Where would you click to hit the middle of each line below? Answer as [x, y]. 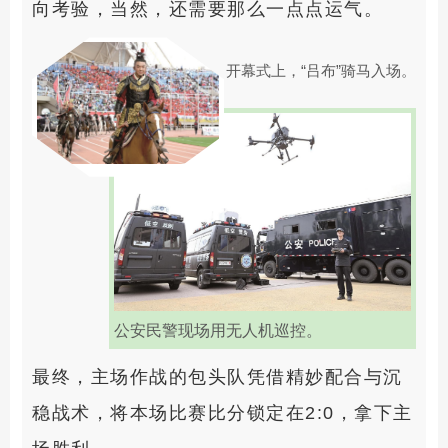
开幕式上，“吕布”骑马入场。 [321, 71]
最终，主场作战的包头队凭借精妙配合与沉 [217, 377]
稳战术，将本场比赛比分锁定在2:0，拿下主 [222, 413]
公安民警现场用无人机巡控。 [217, 331]
